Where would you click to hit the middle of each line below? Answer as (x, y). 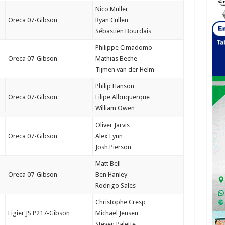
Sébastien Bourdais (123, 31)
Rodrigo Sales (115, 186)
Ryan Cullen (111, 20)
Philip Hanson (115, 86)
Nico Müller (111, 9)
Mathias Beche (116, 59)
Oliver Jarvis (112, 125)
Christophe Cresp (120, 202)
